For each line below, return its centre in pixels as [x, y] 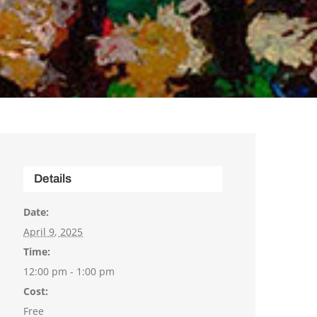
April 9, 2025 [53, 232]
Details [53, 179]
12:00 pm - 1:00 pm [69, 272]
